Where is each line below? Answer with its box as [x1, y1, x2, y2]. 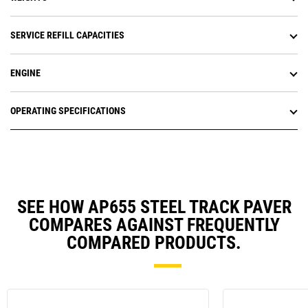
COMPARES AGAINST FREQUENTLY [28, 214, 280, 236]
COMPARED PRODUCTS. [67, 232, 241, 254]
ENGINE [10, 67, 41, 79]
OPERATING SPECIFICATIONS [10, 105, 126, 117]
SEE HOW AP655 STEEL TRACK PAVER [16, 197, 291, 218]
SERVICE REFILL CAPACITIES [10, 30, 124, 41]
